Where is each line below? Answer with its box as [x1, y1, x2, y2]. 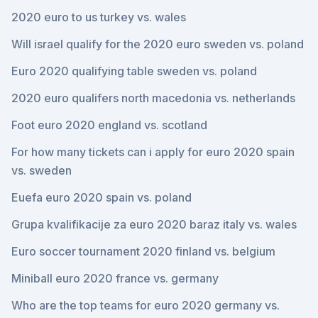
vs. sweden [11, 163, 72, 177]
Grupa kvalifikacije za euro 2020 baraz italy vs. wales [11, 217, 297, 231]
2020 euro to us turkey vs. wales [11, 10, 186, 24]
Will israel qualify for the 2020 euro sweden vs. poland [11, 37, 304, 51]
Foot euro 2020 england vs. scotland [11, 118, 207, 132]
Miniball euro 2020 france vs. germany [11, 271, 219, 285]
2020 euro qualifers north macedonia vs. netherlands [11, 91, 295, 105]
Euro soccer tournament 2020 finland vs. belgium [11, 244, 275, 258]
